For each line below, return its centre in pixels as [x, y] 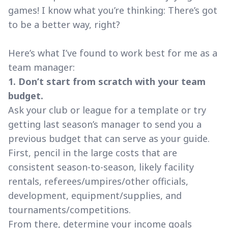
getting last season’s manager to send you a [105, 124]
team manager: [41, 67]
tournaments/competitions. [71, 209]
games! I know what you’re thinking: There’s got [113, 10]
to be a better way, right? [65, 24]
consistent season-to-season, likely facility [101, 167]
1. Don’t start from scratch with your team [107, 81]
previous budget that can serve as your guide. [109, 138]
